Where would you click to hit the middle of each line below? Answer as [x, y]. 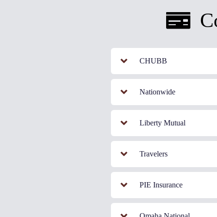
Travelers [153, 154]
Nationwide [157, 92]
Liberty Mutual [162, 123]
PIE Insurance [161, 185]
